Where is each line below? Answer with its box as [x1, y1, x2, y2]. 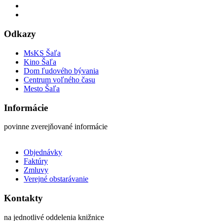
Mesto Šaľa [24, 84, 60, 93]
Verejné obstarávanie [24, 175, 88, 184]
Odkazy [4, 29, 36, 39]
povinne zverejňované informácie [4, 122, 108, 131]
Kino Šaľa [24, 57, 56, 66]
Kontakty [4, 193, 43, 204]
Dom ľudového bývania [24, 66, 99, 75]
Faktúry [24, 157, 48, 166]
